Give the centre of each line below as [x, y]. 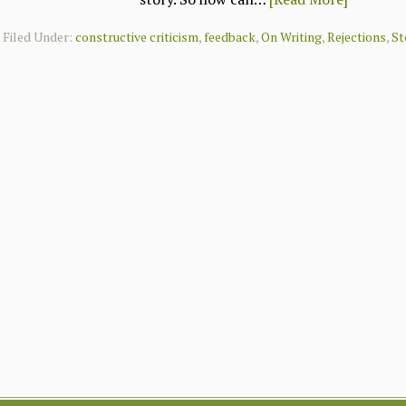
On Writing [292, 37]
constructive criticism [137, 37]
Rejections [357, 37]
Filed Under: [39, 37]
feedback [230, 37]
